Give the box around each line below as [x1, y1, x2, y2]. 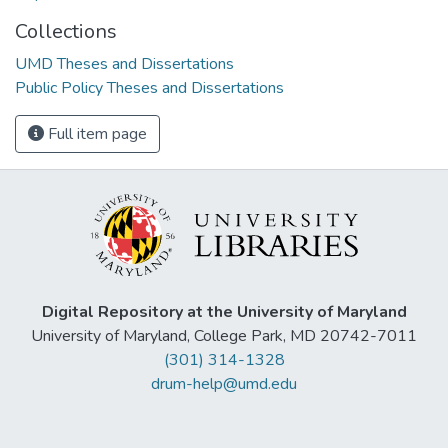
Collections [15, 17, 117, 45]
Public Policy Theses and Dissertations [15, 76, 284, 99]
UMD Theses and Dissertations [15, 52, 234, 75]
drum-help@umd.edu [151, 373, 297, 396]
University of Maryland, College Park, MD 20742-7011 [31, 325, 417, 348]
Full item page [44, 122, 147, 145]
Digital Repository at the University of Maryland [41, 301, 407, 324]
